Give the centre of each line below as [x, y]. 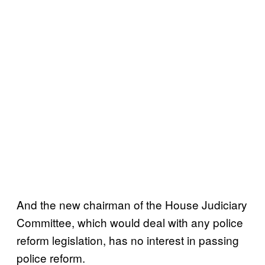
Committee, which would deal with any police [130, 222]
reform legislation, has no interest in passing [128, 240]
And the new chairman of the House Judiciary [132, 204]
